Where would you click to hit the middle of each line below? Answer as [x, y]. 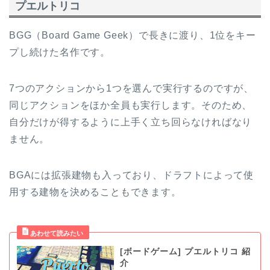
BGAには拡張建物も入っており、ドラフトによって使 [131, 175]
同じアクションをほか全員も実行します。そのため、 [131, 105]
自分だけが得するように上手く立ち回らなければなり [131, 122]
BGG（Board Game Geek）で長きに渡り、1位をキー [133, 35]
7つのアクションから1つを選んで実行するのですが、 [131, 88]
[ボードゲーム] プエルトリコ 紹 [185, 251]
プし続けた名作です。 [60, 52]
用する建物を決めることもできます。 [95, 192]
